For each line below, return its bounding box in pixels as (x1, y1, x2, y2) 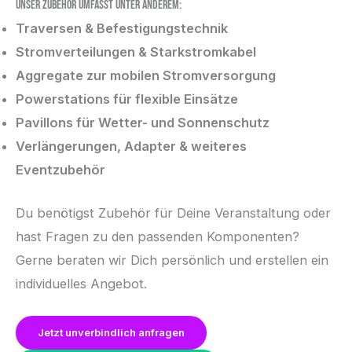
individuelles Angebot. (16, 275, 147, 291)
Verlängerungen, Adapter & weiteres (16, 138, 247, 155)
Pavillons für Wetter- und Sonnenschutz (16, 115, 269, 131)
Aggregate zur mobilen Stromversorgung (16, 68, 276, 84)
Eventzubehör (16, 162, 105, 178)
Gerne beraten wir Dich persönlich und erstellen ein (16, 251, 328, 268)
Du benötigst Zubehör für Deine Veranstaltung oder (16, 204, 331, 221)
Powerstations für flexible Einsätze (16, 91, 238, 108)
